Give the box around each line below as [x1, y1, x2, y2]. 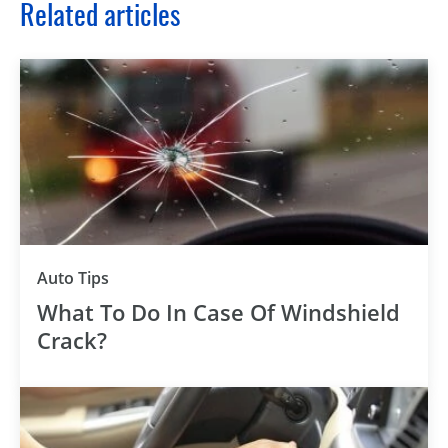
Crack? [37, 325, 107, 355]
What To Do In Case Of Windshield [37, 297, 400, 327]
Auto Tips [37, 267, 109, 289]
